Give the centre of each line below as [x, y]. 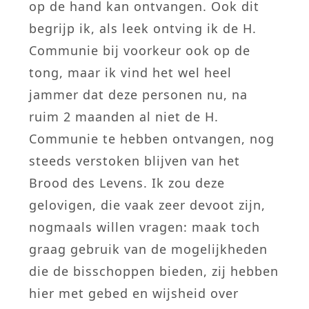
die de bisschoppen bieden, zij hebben [154, 271]
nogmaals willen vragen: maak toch [145, 227]
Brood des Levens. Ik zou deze [127, 183]
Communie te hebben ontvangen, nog [152, 139]
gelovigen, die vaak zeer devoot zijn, [148, 205]
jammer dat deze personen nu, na [139, 95]
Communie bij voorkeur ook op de [140, 51]
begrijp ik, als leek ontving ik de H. [143, 29]
